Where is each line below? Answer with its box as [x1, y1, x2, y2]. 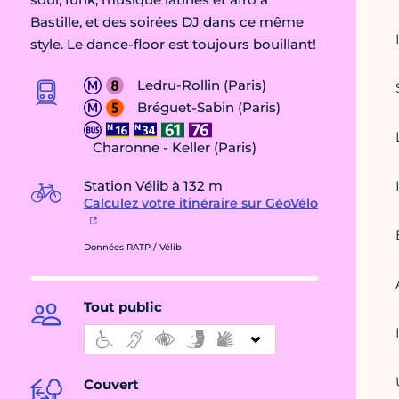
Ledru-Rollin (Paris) [137, 77, 266, 94]
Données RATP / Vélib [84, 241, 182, 254]
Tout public [84, 298, 162, 316]
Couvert [84, 376, 139, 394]
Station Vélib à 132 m [84, 177, 223, 195]
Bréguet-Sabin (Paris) [137, 99, 281, 117]
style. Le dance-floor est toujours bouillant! [30, 36, 316, 53]
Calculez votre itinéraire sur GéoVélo [84, 195, 318, 212]
